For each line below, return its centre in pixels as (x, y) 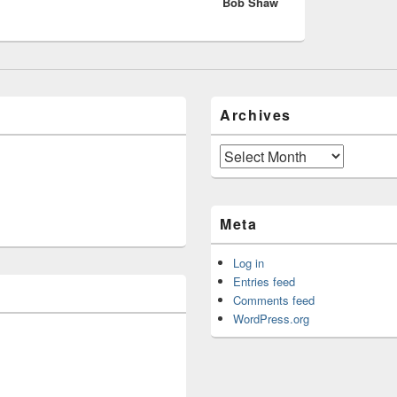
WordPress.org (272, 319)
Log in (249, 263)
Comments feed (274, 300)
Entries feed (265, 282)
